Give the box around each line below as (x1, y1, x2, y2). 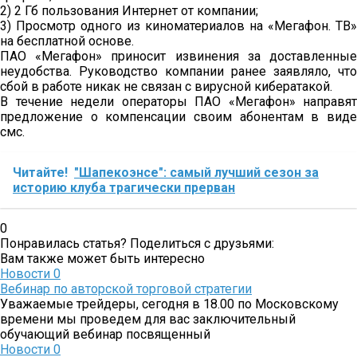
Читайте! (13, 164, 68, 180)
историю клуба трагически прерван (13, 179, 235, 195)
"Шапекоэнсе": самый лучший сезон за (74, 164, 319, 180)
